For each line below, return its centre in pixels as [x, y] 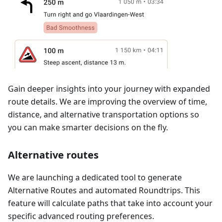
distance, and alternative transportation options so [104, 114]
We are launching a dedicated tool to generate [95, 177]
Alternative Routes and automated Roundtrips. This [104, 190]
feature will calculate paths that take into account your [110, 203]
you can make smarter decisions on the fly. [88, 127]
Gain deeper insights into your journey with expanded [109, 88]
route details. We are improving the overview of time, [108, 101]
